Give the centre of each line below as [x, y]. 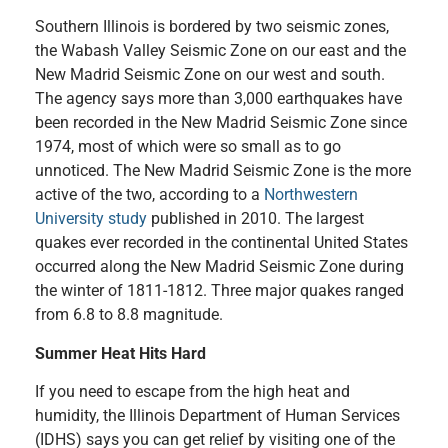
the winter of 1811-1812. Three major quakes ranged [219, 291]
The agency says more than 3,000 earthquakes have [218, 99]
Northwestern [311, 195]
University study [91, 219]
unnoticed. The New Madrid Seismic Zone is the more [223, 171]
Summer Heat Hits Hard [120, 353]
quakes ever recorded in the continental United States [221, 243]
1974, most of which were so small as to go [188, 147]
